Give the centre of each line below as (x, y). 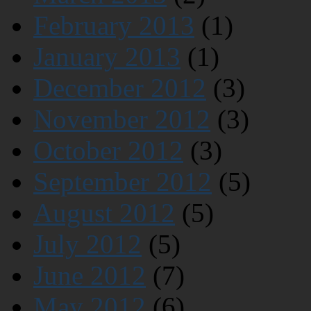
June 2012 (90, 276)
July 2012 (87, 244)
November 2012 (122, 119)
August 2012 (104, 213)
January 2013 (107, 57)
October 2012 (108, 151)
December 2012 (120, 88)
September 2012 (123, 182)
